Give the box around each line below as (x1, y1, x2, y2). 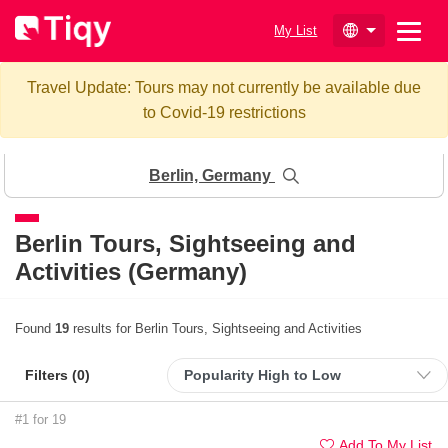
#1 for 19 (15, 411, 66, 427)
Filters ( (25, 366, 77, 383)
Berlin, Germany (149, 166, 275, 184)
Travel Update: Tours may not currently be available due (27, 78, 421, 96)
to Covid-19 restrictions (142, 103, 306, 121)
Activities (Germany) (15, 257, 247, 285)
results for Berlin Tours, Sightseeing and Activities (69, 320, 362, 336)
